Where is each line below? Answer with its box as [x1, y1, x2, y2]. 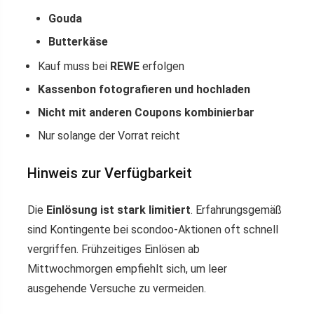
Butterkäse [48, 35, 108, 49]
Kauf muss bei [38, 60, 110, 74]
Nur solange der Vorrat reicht [38, 129, 180, 143]
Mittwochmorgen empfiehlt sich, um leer [27, 262, 227, 276]
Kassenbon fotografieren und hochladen [38, 83, 250, 97]
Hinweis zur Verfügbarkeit [27, 165, 192, 182]
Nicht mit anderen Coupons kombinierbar [38, 106, 254, 120]
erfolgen [139, 60, 184, 74]
